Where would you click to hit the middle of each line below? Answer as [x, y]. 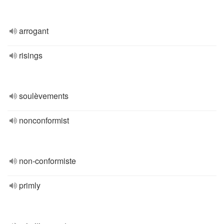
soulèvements [44, 96]
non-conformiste [47, 161]
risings [31, 55]
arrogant [34, 31]
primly [30, 185]
